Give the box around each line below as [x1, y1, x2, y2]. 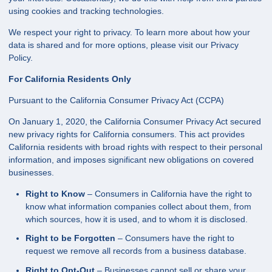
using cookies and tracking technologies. [8, 5, 164, 16]
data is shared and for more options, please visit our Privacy [8, 39, 239, 50]
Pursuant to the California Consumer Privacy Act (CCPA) [8, 95, 224, 105]
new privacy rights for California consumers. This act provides [8, 129, 245, 139]
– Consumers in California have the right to [85, 188, 252, 199]
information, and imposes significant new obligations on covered [8, 154, 254, 165]
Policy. [8, 52, 33, 63]
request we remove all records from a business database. [25, 246, 246, 256]
